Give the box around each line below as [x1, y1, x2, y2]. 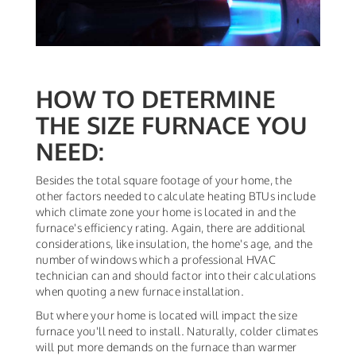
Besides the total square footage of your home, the [36, 173, 292, 188]
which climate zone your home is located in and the [36, 205, 296, 219]
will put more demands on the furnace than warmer [36, 340, 297, 354]
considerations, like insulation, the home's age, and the [36, 237, 313, 251]
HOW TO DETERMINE [36, 83, 276, 114]
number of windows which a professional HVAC [36, 253, 277, 267]
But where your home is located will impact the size [36, 308, 297, 323]
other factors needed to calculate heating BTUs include [36, 189, 315, 203]
